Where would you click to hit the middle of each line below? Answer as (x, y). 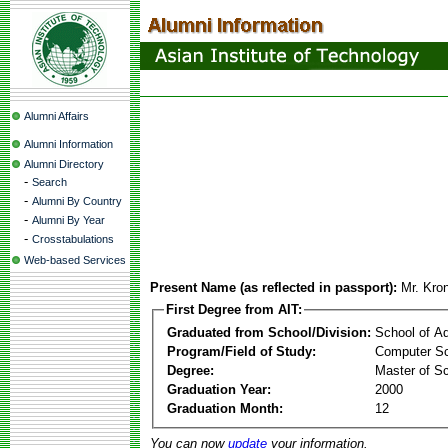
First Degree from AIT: (234, 309)
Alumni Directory (64, 164)
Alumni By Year (68, 220)
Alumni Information (68, 144)
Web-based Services (75, 260)
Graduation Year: (219, 389)
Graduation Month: (225, 408)
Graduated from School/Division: (269, 332)
